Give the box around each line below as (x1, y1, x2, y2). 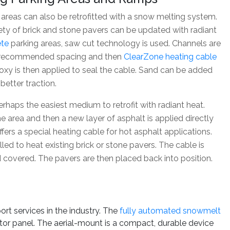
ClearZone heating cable (124, 51, 217, 62)
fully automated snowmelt (120, 205, 221, 216)
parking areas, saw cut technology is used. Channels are (9, 38, 221, 48)
